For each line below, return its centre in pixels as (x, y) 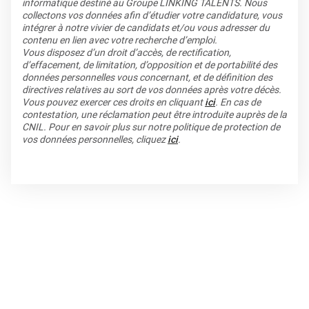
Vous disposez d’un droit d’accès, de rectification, (127, 52)
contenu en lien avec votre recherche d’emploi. (120, 40)
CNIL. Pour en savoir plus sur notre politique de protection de (151, 127)
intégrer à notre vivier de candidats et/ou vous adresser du (146, 28)
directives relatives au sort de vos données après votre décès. (152, 90)
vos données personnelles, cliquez (95, 139)
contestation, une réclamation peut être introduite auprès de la (154, 114)
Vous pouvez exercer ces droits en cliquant (113, 102)
